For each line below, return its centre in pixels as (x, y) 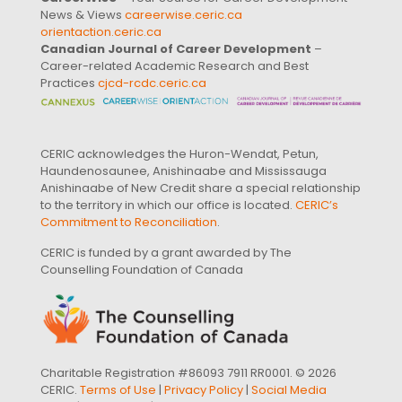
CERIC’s (317, 205)
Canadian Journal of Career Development (176, 49)
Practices (69, 83)
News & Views (83, 15)
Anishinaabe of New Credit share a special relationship (201, 188)
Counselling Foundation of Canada (142, 269)
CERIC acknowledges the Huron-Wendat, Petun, (179, 153)
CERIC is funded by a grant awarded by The (166, 252)
